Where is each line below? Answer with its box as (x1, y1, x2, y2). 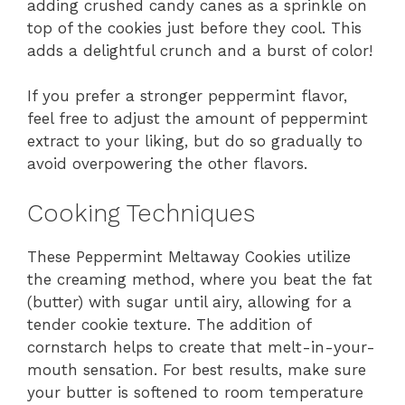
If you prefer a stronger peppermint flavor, (27, 87, 347, 106)
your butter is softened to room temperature (27, 382, 363, 401)
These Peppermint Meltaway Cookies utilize (27, 247, 351, 266)
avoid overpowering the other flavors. (27, 155, 307, 174)
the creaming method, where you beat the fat (27, 269, 372, 288)
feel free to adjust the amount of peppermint (27, 109, 368, 128)
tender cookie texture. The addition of (27, 315, 311, 334)
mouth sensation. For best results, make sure (27, 360, 366, 379)
